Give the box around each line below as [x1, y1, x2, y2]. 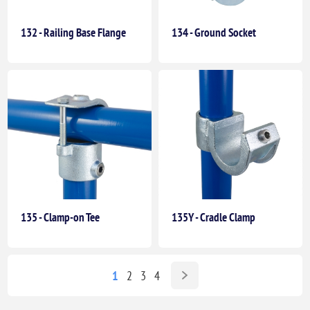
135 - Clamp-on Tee [21, 210, 100, 226]
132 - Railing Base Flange [21, 25, 127, 41]
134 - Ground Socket [172, 25, 256, 41]
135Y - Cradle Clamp [172, 210, 255, 226]
